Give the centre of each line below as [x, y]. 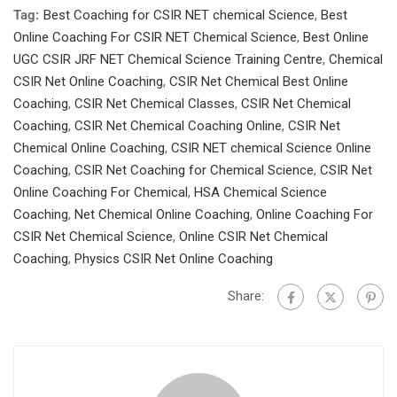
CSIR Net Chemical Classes [155, 104]
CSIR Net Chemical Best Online [259, 82]
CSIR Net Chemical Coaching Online [178, 126]
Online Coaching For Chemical [101, 192]
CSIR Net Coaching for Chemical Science [194, 170]
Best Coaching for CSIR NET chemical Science [179, 15]
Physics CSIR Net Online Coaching [174, 259]
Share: [246, 296]
